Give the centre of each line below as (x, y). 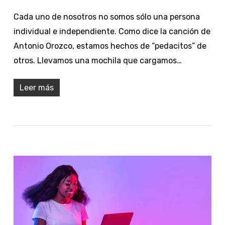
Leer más (36, 87)
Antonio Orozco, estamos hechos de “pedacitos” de (110, 46)
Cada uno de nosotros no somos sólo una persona (106, 17)
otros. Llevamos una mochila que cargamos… (97, 60)
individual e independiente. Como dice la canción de (112, 31)
